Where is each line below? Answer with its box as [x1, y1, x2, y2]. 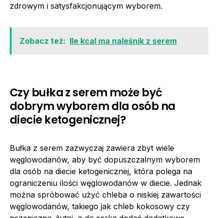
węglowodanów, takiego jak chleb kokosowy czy [10, 201, 190, 211]
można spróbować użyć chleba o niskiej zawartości [10, 189, 201, 200]
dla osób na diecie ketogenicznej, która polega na [10, 166, 192, 176]
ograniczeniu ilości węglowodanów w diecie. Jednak [10, 178, 201, 188]
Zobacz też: [19, 36, 66, 46]
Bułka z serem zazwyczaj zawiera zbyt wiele [10, 143, 174, 153]
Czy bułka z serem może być [10, 84, 162, 100]
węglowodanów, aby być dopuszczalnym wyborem [10, 154, 200, 164]
